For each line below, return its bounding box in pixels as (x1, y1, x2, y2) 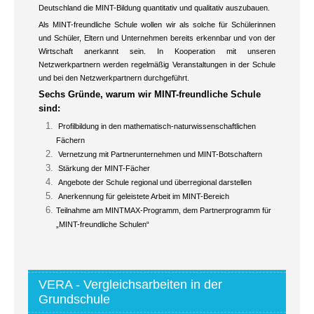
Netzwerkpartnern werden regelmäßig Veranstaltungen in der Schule (39, 60, 275, 69)
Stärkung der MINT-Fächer (56, 163, 150, 172)
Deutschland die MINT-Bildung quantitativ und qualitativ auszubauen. (39, 3, 270, 12)
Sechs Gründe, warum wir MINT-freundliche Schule (39, 88, 261, 100)
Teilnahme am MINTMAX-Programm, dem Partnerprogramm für (56, 205, 271, 214)
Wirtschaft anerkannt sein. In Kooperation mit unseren (39, 46, 275, 55)
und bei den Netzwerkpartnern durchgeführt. (39, 73, 189, 82)
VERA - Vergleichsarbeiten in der (39, 277, 222, 292)
